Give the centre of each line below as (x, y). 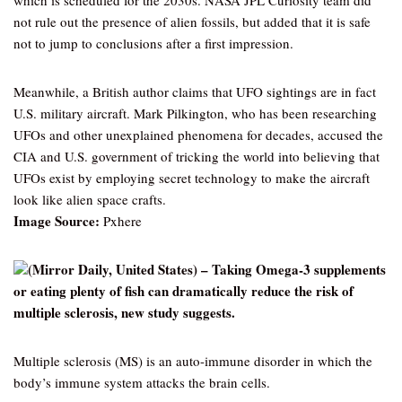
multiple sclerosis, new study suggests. (124, 312)
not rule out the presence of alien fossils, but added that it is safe (192, 22)
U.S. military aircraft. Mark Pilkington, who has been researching (195, 113)
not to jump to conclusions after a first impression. (153, 43)
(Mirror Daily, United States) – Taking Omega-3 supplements (207, 269)
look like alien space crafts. (90, 199)
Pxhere (121, 221)
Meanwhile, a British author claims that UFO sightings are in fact (195, 92)
